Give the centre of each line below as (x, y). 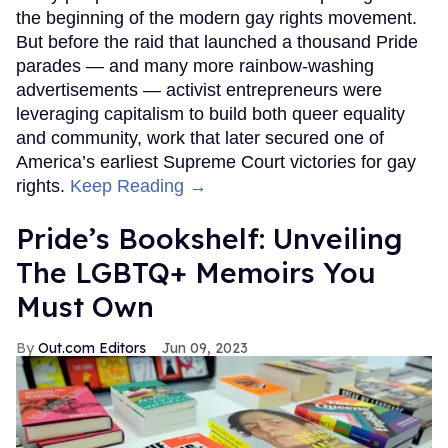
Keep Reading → (138, 186)
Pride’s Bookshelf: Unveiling (209, 239)
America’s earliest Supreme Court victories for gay (216, 162)
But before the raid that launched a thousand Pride (217, 42)
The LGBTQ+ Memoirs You (196, 273)
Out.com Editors (92, 348)
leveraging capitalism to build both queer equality (210, 114)
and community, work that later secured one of (200, 138)
